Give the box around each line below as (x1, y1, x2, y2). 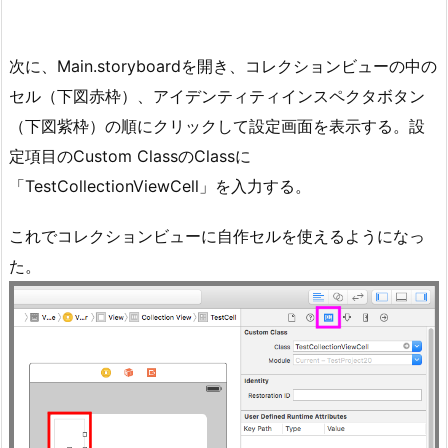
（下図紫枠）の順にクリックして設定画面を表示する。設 (9, 115, 425, 136)
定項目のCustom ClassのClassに (9, 145, 251, 166)
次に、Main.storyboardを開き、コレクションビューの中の (9, 55, 437, 76)
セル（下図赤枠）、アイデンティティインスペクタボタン (9, 85, 425, 106)
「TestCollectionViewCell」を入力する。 (9, 175, 311, 196)
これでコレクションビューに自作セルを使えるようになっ (9, 226, 425, 247)
